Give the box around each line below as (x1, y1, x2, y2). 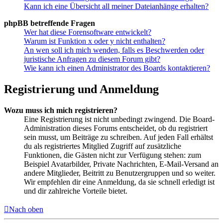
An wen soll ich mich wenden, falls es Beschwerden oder (24, 46, 204, 55)
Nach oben (9, 205, 43, 214)
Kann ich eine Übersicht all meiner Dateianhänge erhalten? (24, 2, 209, 11)
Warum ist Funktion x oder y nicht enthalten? (24, 37, 165, 46)
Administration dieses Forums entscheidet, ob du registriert (24, 124, 208, 133)
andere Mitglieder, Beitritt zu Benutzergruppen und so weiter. (24, 169, 216, 178)
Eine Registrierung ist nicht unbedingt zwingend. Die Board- (24, 115, 215, 124)
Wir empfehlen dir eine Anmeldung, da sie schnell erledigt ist (24, 178, 215, 187)
